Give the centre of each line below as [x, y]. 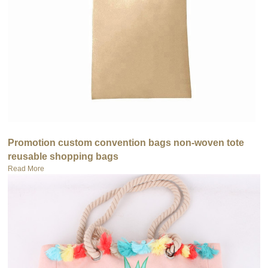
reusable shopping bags [63, 156]
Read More [26, 168]
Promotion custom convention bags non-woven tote [126, 142]
